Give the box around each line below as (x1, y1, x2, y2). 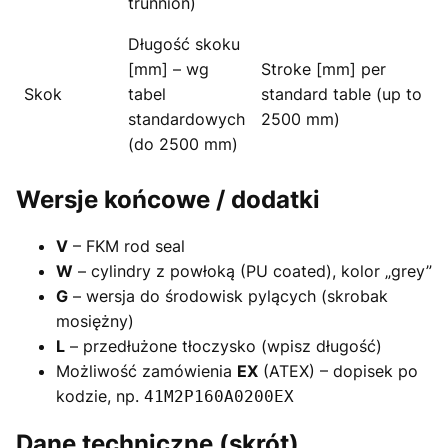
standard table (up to (261, 84, 422, 105)
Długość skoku (128, 34, 240, 55)
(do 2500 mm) (128, 134, 238, 155)
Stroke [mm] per (261, 59, 386, 80)
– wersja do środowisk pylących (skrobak (68, 286, 388, 307)
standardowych (128, 109, 245, 130)
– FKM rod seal (68, 236, 185, 257)
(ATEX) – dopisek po (258, 361, 418, 382)
